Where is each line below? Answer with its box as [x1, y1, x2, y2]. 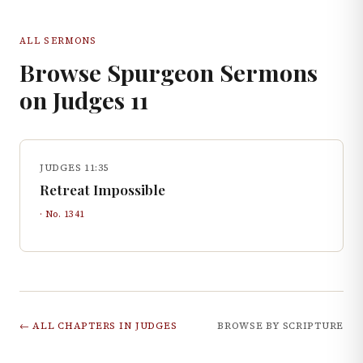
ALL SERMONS [19, 34, 97, 47]
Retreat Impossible [40, 180, 165, 199]
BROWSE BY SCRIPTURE [217, 319, 344, 332]
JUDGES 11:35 [40, 161, 109, 174]
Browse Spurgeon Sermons [19, 57, 318, 88]
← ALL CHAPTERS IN [19, 319, 135, 332]
